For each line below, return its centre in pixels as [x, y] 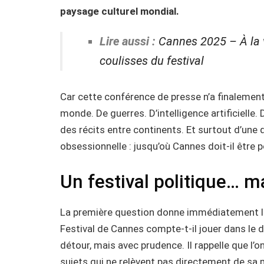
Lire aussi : [129, 42]
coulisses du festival [151, 61]
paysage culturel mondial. [120, 11]
